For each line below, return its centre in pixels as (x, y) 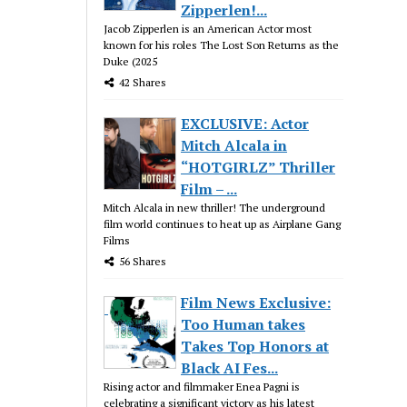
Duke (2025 (131, 61)
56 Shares (143, 261)
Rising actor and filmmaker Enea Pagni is (202, 386)
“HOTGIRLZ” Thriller (258, 167)
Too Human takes (243, 324)
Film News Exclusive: (256, 302)
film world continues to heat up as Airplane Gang (223, 223)
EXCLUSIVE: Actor (245, 123)
